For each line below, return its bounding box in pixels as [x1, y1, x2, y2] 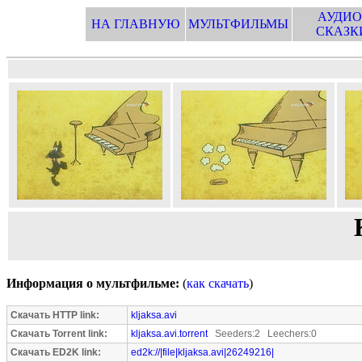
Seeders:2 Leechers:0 [208, 328, 317, 339]
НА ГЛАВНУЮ [90, 17, 179, 31]
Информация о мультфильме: [6, 276, 179, 290]
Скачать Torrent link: [11, 328, 107, 339]
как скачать [187, 276, 249, 290]
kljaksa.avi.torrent [131, 328, 208, 339]
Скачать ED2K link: [11, 347, 101, 358]
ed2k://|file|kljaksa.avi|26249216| [131, 347, 274, 358]
